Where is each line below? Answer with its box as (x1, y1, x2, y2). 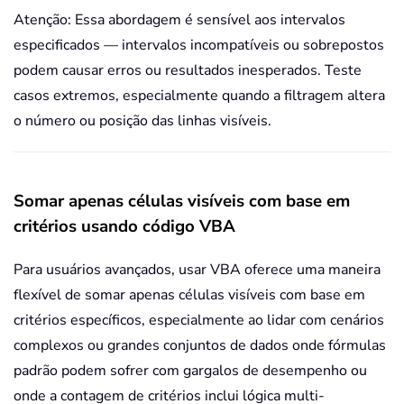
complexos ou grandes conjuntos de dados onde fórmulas (14, 335, 386, 355)
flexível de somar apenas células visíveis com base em (14, 284, 365, 305)
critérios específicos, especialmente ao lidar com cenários (14, 309, 384, 330)
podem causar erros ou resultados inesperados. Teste (14, 60, 362, 80)
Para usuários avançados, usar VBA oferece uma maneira (14, 259, 381, 280)
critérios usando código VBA (14, 214, 235, 238)
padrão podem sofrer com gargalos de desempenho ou (14, 360, 367, 381)
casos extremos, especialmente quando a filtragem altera (14, 85, 385, 106)
